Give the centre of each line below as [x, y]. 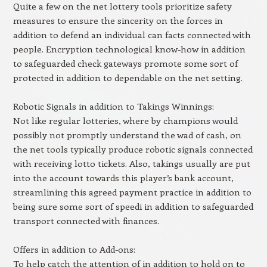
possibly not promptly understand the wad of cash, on [127, 135]
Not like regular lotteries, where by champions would [125, 120]
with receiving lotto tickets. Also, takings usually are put [131, 163]
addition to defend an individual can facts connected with [132, 35]
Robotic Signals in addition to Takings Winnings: [113, 106]
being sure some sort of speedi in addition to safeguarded [133, 206]
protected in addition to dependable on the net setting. [128, 77]
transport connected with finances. [86, 221]
